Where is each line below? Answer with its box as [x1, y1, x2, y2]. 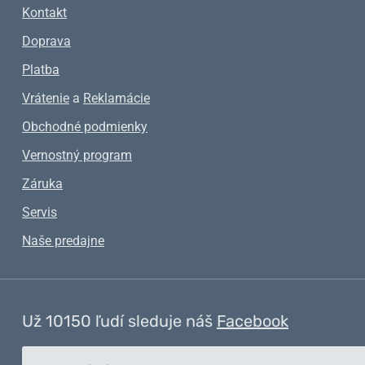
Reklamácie [83, 90, 150, 106]
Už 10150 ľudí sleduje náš [22, 311, 217, 331]
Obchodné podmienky [22, 119, 147, 134]
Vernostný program [22, 147, 132, 163]
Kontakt [22, 5, 67, 20]
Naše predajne [22, 233, 104, 248]
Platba [22, 62, 59, 77]
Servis [22, 204, 57, 220]
